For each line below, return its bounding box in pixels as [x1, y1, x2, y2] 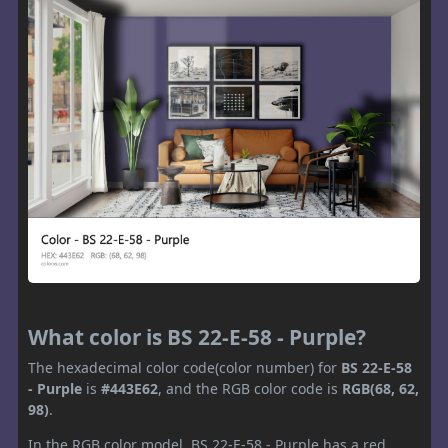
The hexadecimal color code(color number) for [28, 358, 341, 378]
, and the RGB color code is [158, 379, 342, 399]
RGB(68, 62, [342, 379, 419, 399]
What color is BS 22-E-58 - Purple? [28, 323, 366, 352]
